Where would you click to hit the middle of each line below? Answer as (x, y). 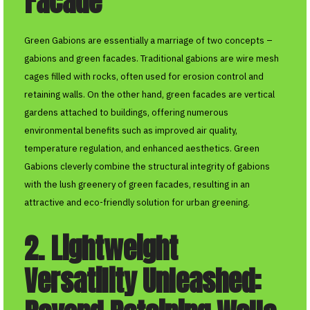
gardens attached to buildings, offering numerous (126, 113)
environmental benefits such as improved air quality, (131, 131)
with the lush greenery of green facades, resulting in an (137, 185)
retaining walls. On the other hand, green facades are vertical (149, 95)
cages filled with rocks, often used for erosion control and (144, 77)
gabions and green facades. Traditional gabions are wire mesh (152, 59)
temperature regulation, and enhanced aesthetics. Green (142, 149)
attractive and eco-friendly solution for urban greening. (137, 203)
